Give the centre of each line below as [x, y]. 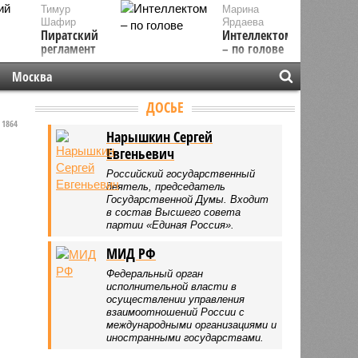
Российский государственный [181, 173]
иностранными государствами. [185, 337]
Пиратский [69, 35]
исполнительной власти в [172, 286]
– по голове [253, 49]
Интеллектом [258, 35]
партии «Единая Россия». [171, 225]
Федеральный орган [155, 273]
